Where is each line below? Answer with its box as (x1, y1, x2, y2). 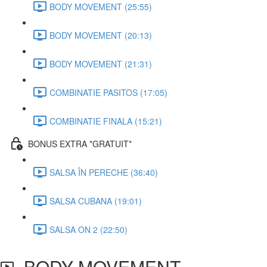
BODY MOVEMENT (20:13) (49, 29, 152, 41)
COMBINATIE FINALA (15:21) (49, 114, 162, 127)
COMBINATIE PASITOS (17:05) (49, 86, 167, 98)
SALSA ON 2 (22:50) (49, 223, 128, 235)
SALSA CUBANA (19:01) (49, 194, 142, 207)
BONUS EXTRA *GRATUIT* (28, 137, 132, 150)
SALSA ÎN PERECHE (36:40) (49, 166, 158, 178)
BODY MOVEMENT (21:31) (49, 57, 152, 70)
